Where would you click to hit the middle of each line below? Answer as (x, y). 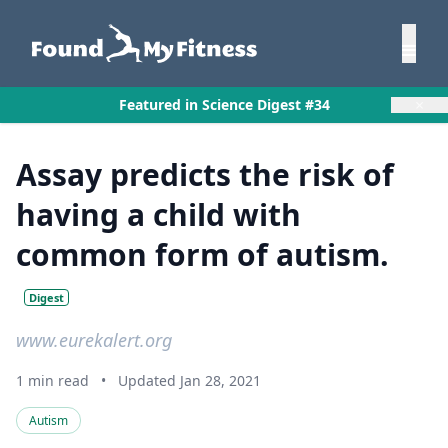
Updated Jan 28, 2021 (189, 380)
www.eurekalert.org (94, 340)
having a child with (158, 214)
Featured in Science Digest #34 (224, 104)
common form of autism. (202, 254)
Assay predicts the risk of (205, 174)
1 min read (52, 380)
